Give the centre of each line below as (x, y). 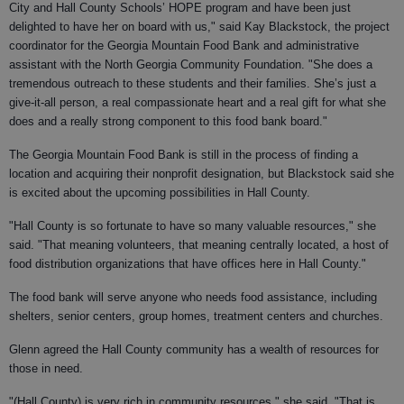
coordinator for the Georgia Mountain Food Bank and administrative (184, 46)
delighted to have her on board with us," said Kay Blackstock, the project (199, 27)
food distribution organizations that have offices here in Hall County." (188, 264)
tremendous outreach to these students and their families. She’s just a (193, 83)
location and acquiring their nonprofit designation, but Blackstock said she (202, 174)
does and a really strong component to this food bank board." (168, 121)
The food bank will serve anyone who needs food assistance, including (193, 297)
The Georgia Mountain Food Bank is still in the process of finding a (184, 155)
